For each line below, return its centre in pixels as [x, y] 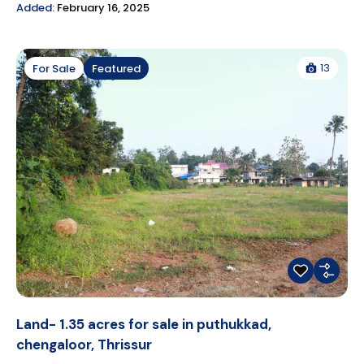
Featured [116, 68]
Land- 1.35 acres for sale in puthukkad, [144, 325]
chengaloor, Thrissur [84, 345]
